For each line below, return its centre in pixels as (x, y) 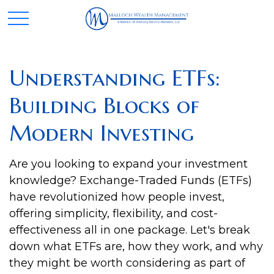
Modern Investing (102, 133)
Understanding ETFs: (115, 78)
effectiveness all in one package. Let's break (130, 230)
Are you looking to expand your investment (128, 164)
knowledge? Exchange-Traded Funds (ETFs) (131, 180)
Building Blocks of (104, 106)
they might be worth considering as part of (127, 263)
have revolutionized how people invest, (117, 197)
